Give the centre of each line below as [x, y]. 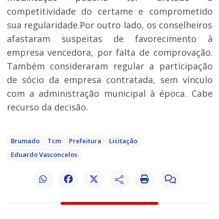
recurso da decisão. [47, 107]
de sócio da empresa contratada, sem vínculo [109, 80]
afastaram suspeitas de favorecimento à [109, 39]
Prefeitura [85, 141]
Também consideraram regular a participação [109, 66]
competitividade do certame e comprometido [109, 11]
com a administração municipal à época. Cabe [109, 94]
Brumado [25, 141]
